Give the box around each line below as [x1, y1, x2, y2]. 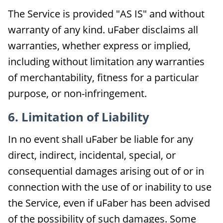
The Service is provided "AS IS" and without [8, 7, 205, 20]
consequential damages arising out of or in [8, 164, 204, 178]
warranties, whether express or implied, [8, 39, 191, 52]
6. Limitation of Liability [8, 109, 149, 125]
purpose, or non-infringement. [8, 87, 147, 100]
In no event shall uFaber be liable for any [8, 132, 193, 146]
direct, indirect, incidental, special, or [8, 148, 176, 162]
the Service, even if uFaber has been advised [8, 196, 210, 210]
